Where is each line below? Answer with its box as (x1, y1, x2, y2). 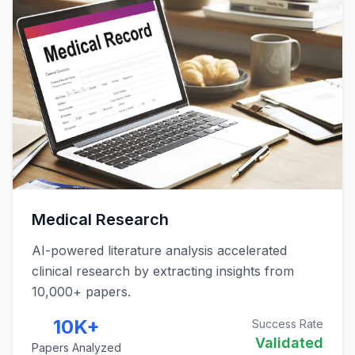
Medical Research (32, 209, 169, 229)
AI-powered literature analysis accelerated (32, 242, 287, 258)
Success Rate (252, 316, 323, 330)
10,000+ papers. (32, 283, 131, 300)
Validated (255, 334, 323, 351)
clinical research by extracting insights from (32, 262, 294, 279)
